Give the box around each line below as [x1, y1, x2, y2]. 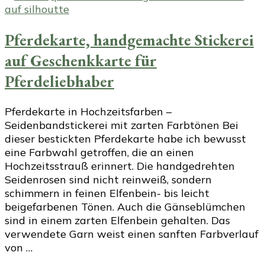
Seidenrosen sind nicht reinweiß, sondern [5, 173, 212, 187]
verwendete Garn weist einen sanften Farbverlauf [5, 227, 258, 241]
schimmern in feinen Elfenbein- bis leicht [5, 186, 209, 201]
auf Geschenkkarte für [5, 50, 157, 71]
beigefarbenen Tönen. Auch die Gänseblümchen [5, 200, 245, 214]
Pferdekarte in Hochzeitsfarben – [5, 105, 172, 119]
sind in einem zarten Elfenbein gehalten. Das [5, 214, 230, 228]
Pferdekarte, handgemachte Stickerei [5, 29, 254, 50]
